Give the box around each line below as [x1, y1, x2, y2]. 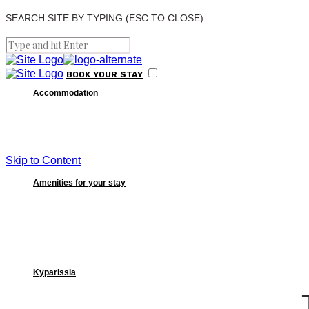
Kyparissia [33, 268, 76, 277]
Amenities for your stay [33, 178, 126, 188]
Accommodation [33, 88, 98, 98]
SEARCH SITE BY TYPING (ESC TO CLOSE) [6, 12, 203, 23]
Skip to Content [6, 154, 81, 166]
